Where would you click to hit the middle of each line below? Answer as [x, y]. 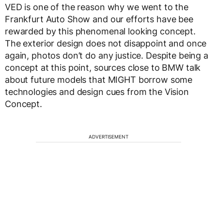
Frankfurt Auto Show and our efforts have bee [99, 19]
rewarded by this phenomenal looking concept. [100, 31]
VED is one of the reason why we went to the [97, 7]
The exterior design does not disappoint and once [106, 43]
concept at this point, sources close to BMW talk [103, 68]
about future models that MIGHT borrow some [99, 80]
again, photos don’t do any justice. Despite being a [107, 55]
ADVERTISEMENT [108, 137]
